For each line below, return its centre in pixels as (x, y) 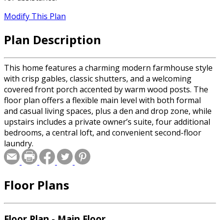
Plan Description (53, 39)
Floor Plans (37, 185)
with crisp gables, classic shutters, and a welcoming (98, 78)
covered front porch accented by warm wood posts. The (106, 89)
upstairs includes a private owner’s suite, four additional (107, 122)
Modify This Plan (35, 16)
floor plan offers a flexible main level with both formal (102, 100)
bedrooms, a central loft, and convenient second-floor (103, 132)
